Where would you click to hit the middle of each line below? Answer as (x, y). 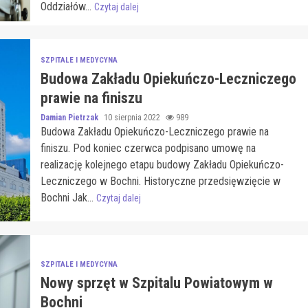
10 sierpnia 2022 (133, 117)
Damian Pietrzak (70, 117)
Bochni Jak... (68, 197)
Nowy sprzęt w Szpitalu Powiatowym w (156, 283)
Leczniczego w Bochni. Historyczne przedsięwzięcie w (160, 181)
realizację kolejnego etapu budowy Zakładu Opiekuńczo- (162, 164)
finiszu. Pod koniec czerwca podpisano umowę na (148, 148)
